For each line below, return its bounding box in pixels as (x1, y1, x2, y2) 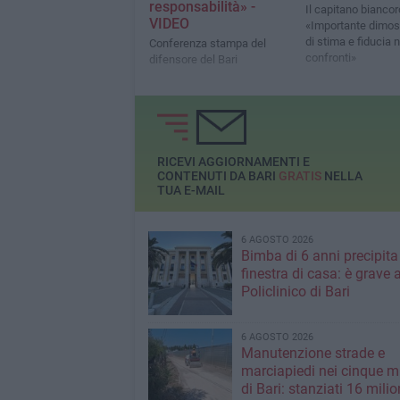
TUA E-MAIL (156, 183, 225, 198)
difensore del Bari (148, 53, 237, 67)
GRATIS (278, 169, 321, 184)
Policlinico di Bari (240, 283, 350, 300)
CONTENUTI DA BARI (156, 169, 279, 184)
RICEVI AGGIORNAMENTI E (156, 154, 310, 170)
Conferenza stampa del (148, 37, 266, 51)
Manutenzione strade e (240, 345, 385, 362)
